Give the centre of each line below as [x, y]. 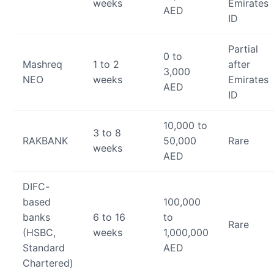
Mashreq [43, 65]
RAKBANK [45, 141]
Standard [44, 248]
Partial [243, 49]
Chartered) [48, 263]
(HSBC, [39, 233]
